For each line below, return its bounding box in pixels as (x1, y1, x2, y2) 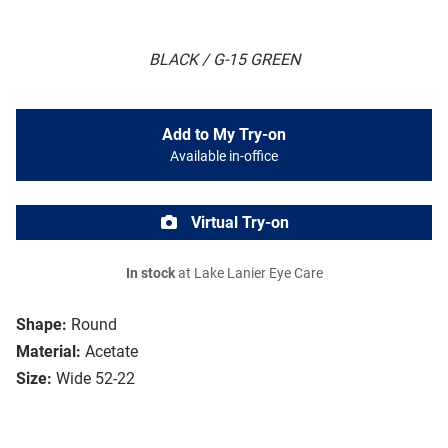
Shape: (16, 315, 67, 335)
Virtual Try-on (187, 213, 289, 233)
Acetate (85, 342, 138, 362)
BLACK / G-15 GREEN (148, 50, 300, 70)
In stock (125, 265, 175, 283)
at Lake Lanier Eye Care (174, 265, 323, 283)
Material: (16, 342, 81, 362)
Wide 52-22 (56, 369, 135, 389)
